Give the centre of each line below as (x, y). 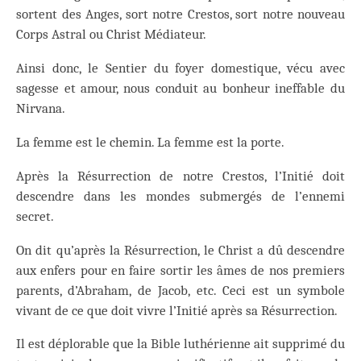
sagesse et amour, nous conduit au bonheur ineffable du (180, 89)
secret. (35, 216)
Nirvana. (41, 109)
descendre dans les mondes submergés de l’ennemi (180, 196)
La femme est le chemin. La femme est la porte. (150, 143)
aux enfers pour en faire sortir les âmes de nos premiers (180, 270)
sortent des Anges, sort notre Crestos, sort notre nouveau (180, 15)
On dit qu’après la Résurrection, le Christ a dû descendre (180, 250)
